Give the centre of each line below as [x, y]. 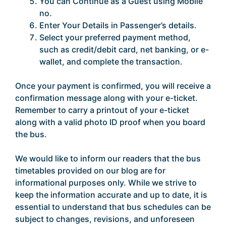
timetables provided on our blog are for [90, 171]
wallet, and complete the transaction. [111, 62]
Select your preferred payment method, [115, 37]
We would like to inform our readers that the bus [108, 158]
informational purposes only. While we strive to [106, 183]
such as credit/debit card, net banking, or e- [124, 49]
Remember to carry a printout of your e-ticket [102, 110]
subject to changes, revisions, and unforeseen [105, 219]
